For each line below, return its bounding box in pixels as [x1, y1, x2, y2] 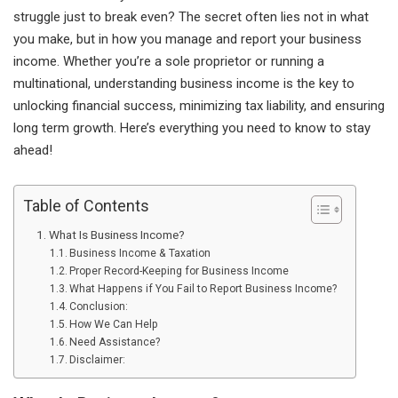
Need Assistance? [69, 336, 161, 349]
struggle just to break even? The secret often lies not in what [13, 9, 369, 26]
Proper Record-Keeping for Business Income [69, 265, 290, 278]
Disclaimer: [69, 354, 126, 367]
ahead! [13, 142, 52, 159]
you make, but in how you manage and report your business [13, 31, 362, 48]
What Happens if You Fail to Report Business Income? [69, 283, 338, 296]
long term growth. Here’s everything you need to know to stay [13, 120, 370, 137]
